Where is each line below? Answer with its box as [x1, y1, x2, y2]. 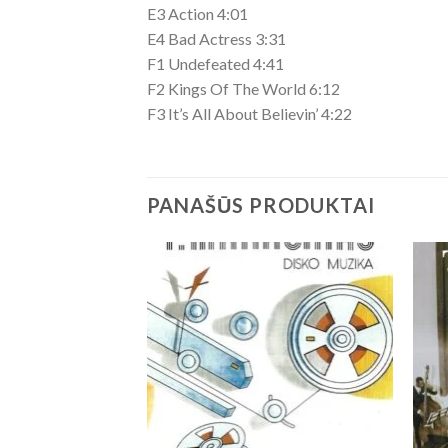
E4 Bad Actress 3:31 [147, 29, 286, 48]
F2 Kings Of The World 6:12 [147, 79, 340, 98]
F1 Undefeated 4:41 [147, 54, 284, 73]
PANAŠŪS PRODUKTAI [147, 192, 375, 217]
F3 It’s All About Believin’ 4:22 [147, 104, 352, 123]
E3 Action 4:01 [147, 4, 248, 23]
